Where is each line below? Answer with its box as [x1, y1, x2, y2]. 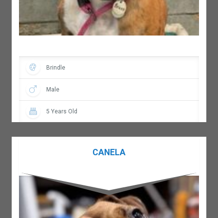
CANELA [92, 147, 126, 157]
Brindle [46, 64, 65, 72]
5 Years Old [46, 108, 77, 115]
